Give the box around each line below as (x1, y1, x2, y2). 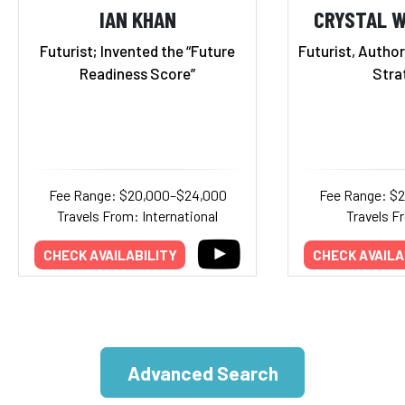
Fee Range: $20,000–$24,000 (48, 186, 227, 203)
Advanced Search (127, 361, 278, 384)
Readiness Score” (80, 64, 195, 82)
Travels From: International (57, 207, 218, 224)
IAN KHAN (99, 4, 176, 33)
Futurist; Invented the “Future (40, 42, 235, 60)
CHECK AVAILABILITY (42, 246, 177, 263)
